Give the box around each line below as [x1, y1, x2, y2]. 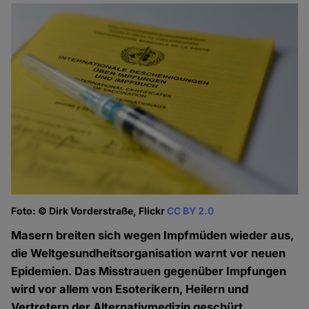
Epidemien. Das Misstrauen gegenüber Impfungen [11, 264, 287, 279]
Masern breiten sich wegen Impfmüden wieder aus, [11, 228, 295, 243]
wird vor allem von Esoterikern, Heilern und [11, 282, 249, 297]
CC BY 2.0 [167, 205, 215, 217]
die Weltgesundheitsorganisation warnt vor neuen [11, 246, 286, 261]
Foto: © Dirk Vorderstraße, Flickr [11, 205, 168, 217]
